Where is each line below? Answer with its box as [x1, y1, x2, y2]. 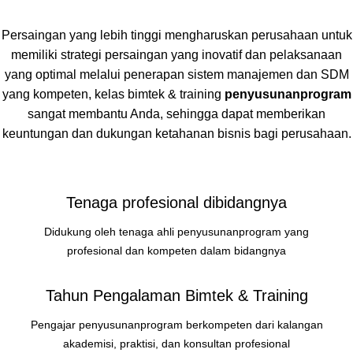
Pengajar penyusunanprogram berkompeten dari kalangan [30, 318, 323, 331]
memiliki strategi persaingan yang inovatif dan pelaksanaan [11, 48, 342, 61]
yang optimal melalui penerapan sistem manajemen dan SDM [4, 68, 349, 81]
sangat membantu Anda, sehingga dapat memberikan [28, 107, 325, 121]
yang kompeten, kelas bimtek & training [2, 87, 225, 101]
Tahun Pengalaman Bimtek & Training [45, 287, 308, 304]
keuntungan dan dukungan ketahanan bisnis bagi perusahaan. [2, 127, 351, 140]
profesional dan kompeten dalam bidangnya [67, 244, 286, 257]
